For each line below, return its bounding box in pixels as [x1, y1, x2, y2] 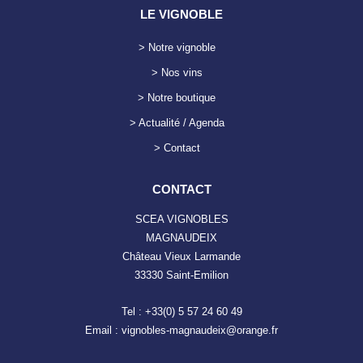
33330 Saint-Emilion [135, 268, 228, 281]
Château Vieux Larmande [122, 250, 241, 263]
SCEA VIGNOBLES [135, 212, 228, 225]
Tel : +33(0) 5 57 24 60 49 [121, 305, 242, 318]
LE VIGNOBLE [140, 6, 223, 21]
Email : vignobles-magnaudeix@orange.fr [85, 324, 278, 337]
